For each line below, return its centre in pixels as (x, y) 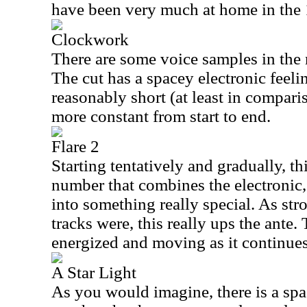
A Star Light (94, 272)
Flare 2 (75, 146)
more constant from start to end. (161, 116)
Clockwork (90, 39)
